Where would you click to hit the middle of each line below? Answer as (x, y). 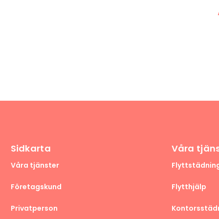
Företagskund (36, 187)
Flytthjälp (189, 187)
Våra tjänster (35, 165)
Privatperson (34, 208)
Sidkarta (31, 149)
